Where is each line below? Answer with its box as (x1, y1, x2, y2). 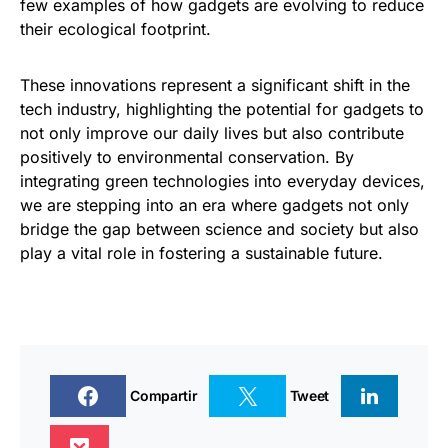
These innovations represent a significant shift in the (20, 74, 410, 95)
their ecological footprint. (20, 18, 211, 39)
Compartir (130, 386, 198, 404)
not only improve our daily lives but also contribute (20, 122, 404, 143)
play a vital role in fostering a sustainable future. (20, 242, 383, 263)
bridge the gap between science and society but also (20, 218, 419, 239)
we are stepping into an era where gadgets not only (20, 194, 409, 215)
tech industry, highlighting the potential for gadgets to (20, 98, 424, 119)
